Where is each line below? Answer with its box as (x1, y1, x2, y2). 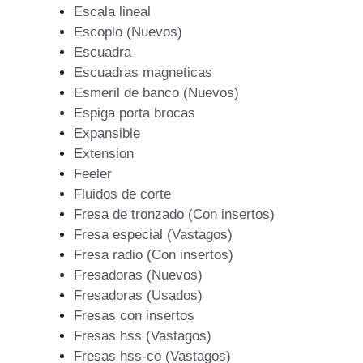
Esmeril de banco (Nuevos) (74, 85, 239, 101)
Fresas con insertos (74, 308, 194, 324)
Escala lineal (74, 4, 151, 20)
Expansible (74, 126, 140, 142)
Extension (74, 146, 134, 162)
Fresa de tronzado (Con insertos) (74, 207, 275, 223)
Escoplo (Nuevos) (74, 24, 182, 41)
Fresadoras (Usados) (74, 288, 203, 304)
